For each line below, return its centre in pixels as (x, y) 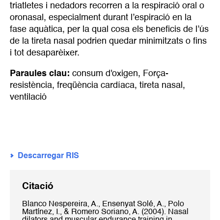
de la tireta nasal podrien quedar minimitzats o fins (108, 41)
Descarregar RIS (49, 156)
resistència (31, 85)
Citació (38, 186)
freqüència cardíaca (96, 85)
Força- (156, 73)
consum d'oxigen (105, 73)
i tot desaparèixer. (45, 53)
